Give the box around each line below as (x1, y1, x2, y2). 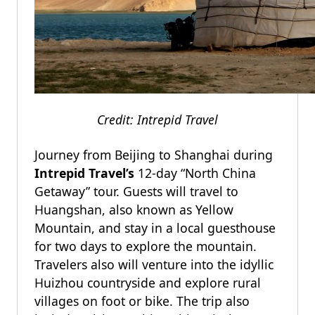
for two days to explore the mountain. (34, 238, 257, 255)
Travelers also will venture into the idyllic (34, 256, 274, 273)
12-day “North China (134, 165, 256, 181)
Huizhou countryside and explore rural (34, 274, 261, 291)
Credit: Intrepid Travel (97, 111, 218, 128)
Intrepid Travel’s (34, 165, 134, 181)
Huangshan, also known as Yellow (34, 201, 233, 218)
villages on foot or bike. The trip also (34, 292, 250, 309)
